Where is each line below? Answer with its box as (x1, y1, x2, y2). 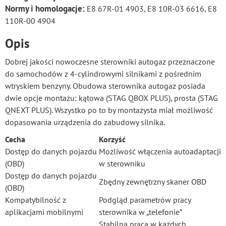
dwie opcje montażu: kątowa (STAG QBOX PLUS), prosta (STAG (5, 93, 218, 103)
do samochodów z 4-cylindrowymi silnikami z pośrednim (5, 69, 201, 79)
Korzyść (99, 134, 130, 145)
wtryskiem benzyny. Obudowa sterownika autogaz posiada (5, 81, 205, 91)
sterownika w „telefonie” (99, 207, 182, 217)
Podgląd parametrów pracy (99, 195, 191, 205)
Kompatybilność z (5, 195, 66, 205)
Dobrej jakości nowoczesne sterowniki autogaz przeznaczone (5, 56, 215, 67)
